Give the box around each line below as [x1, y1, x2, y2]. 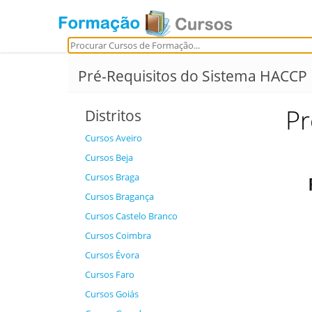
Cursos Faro [85, 268, 134, 281]
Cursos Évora [85, 249, 139, 261]
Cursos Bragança [85, 190, 154, 203]
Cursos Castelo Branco [85, 210, 178, 222]
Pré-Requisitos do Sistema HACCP [78, 66, 307, 86]
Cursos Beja [85, 151, 133, 164]
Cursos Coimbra [85, 229, 151, 242]
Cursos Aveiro [85, 132, 142, 144]
